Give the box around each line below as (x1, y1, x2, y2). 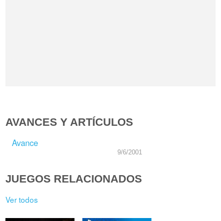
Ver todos (5, 193, 38, 205)
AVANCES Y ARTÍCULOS (5, 115, 134, 128)
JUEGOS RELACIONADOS (5, 172, 143, 185)
